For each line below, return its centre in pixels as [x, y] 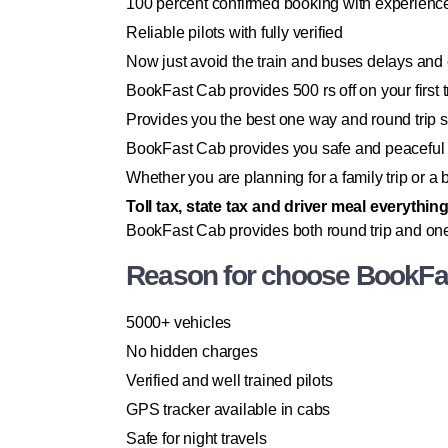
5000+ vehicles [179, 323]
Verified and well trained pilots [229, 381]
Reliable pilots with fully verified [234, 33]
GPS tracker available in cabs [228, 410]
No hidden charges [192, 352]
